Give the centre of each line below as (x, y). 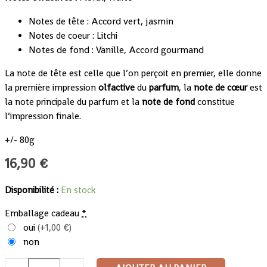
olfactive (117, 88)
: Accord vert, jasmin (129, 21)
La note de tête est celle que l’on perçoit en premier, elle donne (133, 74)
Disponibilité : (32, 190)
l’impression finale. (43, 117)
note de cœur (221, 88)
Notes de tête (57, 21)
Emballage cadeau (42, 214)
